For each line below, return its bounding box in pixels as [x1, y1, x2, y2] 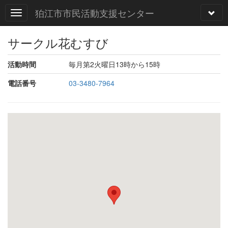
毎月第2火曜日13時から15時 [69, 59, 160, 69]
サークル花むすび [8, 34, 108, 51]
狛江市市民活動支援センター [35, 6, 154, 19]
